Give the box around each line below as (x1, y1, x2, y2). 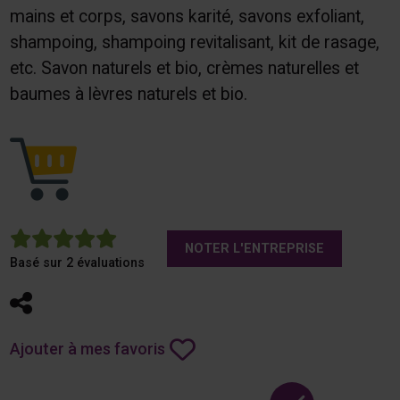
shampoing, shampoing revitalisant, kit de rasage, (9, 31, 379, 53)
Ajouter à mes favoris (9, 339, 165, 359)
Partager (30, 287, 131, 319)
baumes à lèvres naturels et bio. (9, 83, 247, 104)
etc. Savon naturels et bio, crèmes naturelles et (9, 57, 359, 79)
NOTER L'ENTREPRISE (184, 241, 324, 256)
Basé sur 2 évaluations (9, 255, 145, 271)
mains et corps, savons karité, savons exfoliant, (9, 5, 364, 27)
